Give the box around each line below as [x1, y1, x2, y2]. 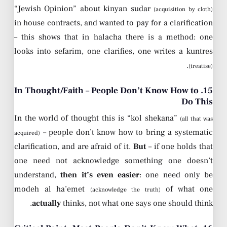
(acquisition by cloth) [154, 6, 213, 14]
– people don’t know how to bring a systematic [40, 127, 213, 138]
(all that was [180, 115, 213, 123]
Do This [181, 96, 213, 108]
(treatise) [188, 62, 213, 70]
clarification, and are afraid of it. [14, 141, 133, 152]
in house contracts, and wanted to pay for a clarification [14, 18, 213, 28]
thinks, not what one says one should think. [61, 198, 213, 209]
